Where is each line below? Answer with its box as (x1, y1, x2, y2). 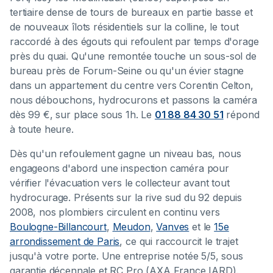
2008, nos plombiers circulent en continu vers (10, 206, 220, 219)
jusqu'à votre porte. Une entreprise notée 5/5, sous (10, 250, 243, 263)
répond (223, 108, 260, 121)
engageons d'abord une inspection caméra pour (10, 162, 229, 175)
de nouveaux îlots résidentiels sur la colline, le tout (10, 21, 239, 34)
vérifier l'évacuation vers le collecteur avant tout (10, 177, 230, 190)
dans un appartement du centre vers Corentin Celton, (10, 79, 253, 92)
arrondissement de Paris (10, 235, 120, 248)
